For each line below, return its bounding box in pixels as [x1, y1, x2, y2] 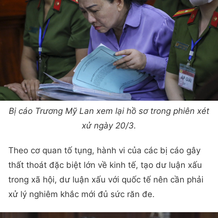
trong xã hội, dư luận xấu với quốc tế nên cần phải [8, 175, 203, 185]
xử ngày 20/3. [82, 121, 136, 131]
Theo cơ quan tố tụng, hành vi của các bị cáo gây [8, 145, 200, 156]
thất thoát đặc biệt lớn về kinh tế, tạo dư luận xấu [8, 160, 202, 170]
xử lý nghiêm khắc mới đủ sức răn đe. [8, 189, 155, 200]
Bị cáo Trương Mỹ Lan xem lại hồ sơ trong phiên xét [9, 106, 209, 116]
